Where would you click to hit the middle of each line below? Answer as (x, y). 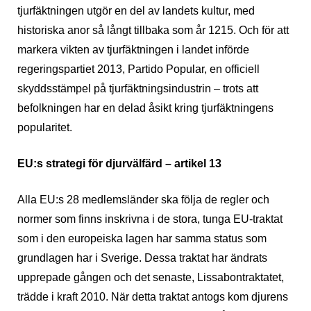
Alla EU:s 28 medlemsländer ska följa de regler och (143, 200)
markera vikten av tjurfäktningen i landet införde (133, 50)
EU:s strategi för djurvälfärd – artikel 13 (119, 164)
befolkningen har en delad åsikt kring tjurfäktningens (145, 108)
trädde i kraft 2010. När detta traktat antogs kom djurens (153, 297)
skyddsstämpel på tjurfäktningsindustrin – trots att (138, 89)
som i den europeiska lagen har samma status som (142, 239)
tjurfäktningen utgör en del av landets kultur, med (136, 11)
